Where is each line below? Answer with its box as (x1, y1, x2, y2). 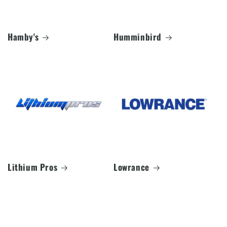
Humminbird (113, 30, 162, 43)
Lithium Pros (8, 160, 58, 173)
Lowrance (113, 160, 149, 173)
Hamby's (8, 30, 39, 43)
